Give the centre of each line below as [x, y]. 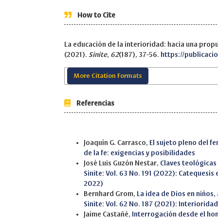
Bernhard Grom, [110, 194]
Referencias [92, 103]
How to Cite [93, 15]
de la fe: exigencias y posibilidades [139, 153]
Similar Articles [85, 133]
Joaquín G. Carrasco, [117, 143]
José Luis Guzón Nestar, [122, 163]
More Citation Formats [108, 76]
